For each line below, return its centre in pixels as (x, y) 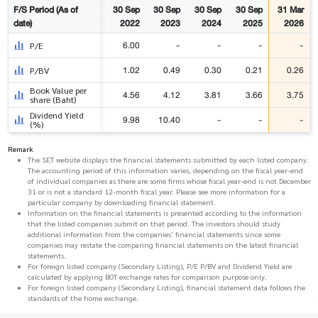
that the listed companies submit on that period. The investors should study (154, 224)
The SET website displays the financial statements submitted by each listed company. (168, 160)
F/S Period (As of (46, 10)
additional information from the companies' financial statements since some (154, 234)
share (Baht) (53, 100)
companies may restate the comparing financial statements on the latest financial (163, 245)
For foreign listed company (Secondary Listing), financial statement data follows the (166, 287)
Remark (20, 149)
